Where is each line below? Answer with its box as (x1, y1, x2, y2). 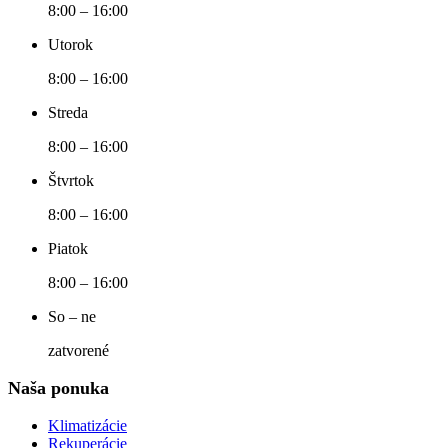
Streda (48, 104, 88, 122)
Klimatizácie (48, 417, 127, 435)
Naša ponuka (8, 378, 109, 399)
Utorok (48, 36, 93, 54)
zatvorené (48, 342, 109, 360)
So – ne (48, 308, 96, 326)
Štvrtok (48, 172, 94, 190)
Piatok (48, 240, 88, 258)
